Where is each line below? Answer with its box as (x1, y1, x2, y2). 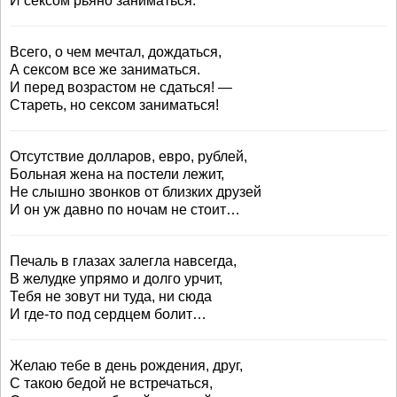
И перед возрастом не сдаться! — (10, 80, 232, 95)
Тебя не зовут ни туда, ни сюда (10, 289, 212, 304)
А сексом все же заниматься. (10, 62, 200, 77)
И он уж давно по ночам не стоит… (10, 202, 240, 217)
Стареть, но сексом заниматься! (10, 97, 219, 113)
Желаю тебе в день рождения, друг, (10, 358, 243, 373)
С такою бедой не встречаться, (10, 376, 213, 391)
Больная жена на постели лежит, (10, 167, 224, 182)
